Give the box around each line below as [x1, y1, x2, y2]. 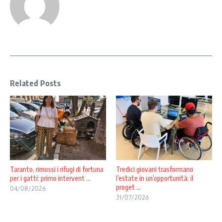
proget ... [116, 182, 141, 191]
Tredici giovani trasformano [116, 165, 193, 173]
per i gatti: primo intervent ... [10, 173, 91, 182]
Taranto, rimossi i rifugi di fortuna [10, 165, 104, 173]
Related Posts [10, 78, 61, 89]
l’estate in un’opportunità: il [116, 173, 193, 182]
